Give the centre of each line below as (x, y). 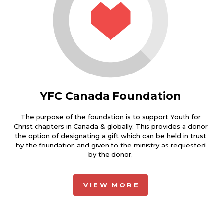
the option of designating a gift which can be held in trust (110, 135)
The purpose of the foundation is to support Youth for (110, 117)
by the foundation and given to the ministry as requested (110, 145)
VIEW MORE (111, 185)
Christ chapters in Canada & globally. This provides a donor (110, 126)
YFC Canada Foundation (110, 96)
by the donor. (110, 154)
